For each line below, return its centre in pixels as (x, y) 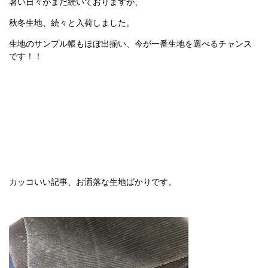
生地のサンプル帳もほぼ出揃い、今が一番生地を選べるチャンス (130, 43)
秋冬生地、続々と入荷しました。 (72, 22)
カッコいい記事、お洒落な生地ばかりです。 (93, 181)
